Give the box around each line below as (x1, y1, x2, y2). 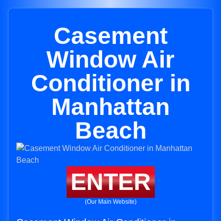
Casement (53, 23, 168, 49)
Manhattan (51, 94, 170, 120)
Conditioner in (31, 70, 190, 96)
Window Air (46, 46, 175, 73)
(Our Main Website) (84, 198, 137, 205)
